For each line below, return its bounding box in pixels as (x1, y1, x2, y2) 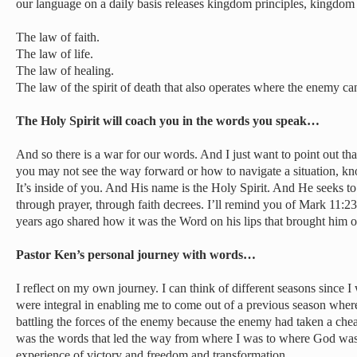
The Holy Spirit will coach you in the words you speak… (16, 114, 320, 127)
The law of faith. (16, 30, 100, 44)
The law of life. (16, 47, 93, 61)
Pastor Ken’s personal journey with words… (16, 248, 256, 261)
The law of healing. (16, 64, 114, 77)
